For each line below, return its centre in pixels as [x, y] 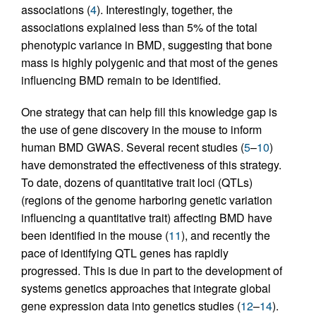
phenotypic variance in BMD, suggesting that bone [147, 44]
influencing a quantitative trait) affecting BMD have [147, 217]
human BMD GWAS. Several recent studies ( [133, 147]
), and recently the [226, 235]
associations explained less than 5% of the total [139, 27]
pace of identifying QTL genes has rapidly [125, 253]
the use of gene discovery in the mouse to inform [141, 129]
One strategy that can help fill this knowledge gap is [149, 111]
